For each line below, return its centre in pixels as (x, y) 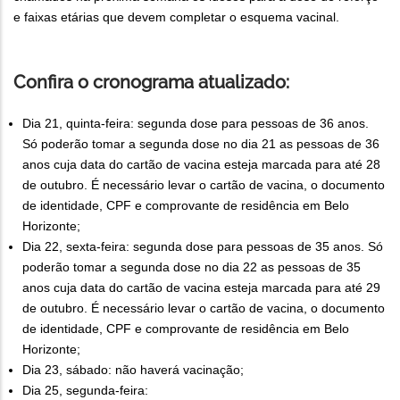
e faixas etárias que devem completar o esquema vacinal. (176, 17)
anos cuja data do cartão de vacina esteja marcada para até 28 (201, 165)
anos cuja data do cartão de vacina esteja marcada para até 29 (201, 288)
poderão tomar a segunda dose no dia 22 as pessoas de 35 (192, 267)
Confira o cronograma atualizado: (151, 83)
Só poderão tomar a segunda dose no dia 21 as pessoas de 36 (201, 144)
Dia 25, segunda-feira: (85, 391)
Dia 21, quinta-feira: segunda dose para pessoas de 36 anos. (196, 124)
